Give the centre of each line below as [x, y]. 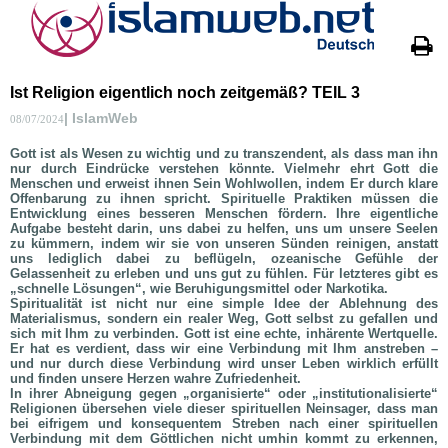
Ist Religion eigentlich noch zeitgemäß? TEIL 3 [185, 92]
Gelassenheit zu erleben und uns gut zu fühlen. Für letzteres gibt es [224, 273]
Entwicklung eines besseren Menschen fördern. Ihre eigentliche [224, 213]
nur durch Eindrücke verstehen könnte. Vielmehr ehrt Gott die [224, 168]
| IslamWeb [101, 118]
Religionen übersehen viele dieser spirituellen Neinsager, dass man [224, 408]
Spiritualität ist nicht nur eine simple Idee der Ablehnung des [224, 303]
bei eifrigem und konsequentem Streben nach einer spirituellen [224, 423]
